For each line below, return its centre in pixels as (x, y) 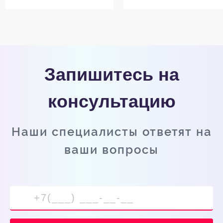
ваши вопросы (111, 149)
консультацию (111, 101)
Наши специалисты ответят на (111, 131)
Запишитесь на (111, 74)
